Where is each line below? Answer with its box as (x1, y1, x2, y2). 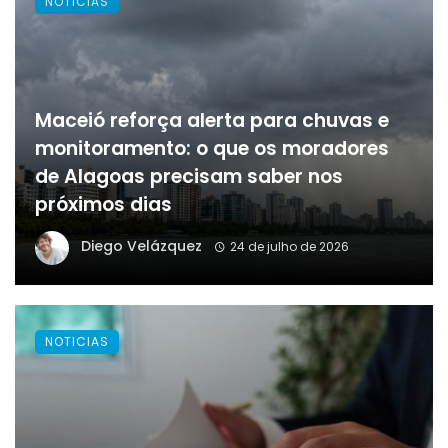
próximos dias (35, 190, 172, 218)
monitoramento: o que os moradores (35, 134, 389, 162)
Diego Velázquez (81, 235, 202, 256)
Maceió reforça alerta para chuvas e (35, 106, 389, 134)
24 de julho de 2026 (229, 237, 349, 255)
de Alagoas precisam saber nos (35, 162, 343, 190)
